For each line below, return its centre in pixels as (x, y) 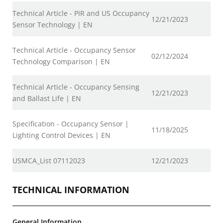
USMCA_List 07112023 (49, 160)
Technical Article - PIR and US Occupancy (81, 13)
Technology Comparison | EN (61, 61)
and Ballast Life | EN (47, 98)
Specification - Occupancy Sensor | (71, 123)
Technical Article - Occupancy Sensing (76, 87)
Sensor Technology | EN (53, 24)
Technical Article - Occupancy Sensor (74, 50)
